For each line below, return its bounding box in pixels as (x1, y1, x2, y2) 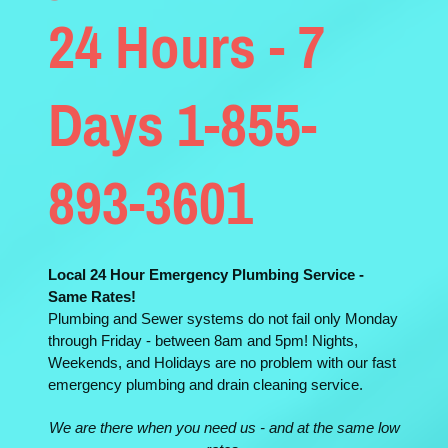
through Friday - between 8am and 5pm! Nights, (48, 332, 358, 349)
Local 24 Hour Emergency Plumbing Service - (48, 266, 364, 283)
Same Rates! (48, 288, 136, 305)
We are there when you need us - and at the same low (48, 419, 400, 436)
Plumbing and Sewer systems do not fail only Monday (48, 310, 398, 327)
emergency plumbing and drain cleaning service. (48, 376, 363, 393)
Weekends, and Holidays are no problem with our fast (48, 354, 396, 371)
